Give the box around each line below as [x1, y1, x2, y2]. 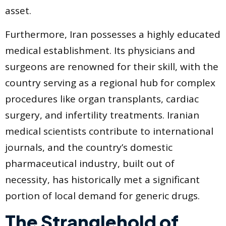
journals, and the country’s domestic [5, 140, 173, 154]
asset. [5, 4, 31, 18]
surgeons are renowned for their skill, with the [5, 60, 218, 73]
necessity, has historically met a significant [5, 173, 200, 186]
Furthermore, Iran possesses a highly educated [5, 27, 220, 41]
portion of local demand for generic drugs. [5, 189, 200, 202]
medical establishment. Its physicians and [5, 43, 195, 57]
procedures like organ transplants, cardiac [5, 92, 199, 105]
